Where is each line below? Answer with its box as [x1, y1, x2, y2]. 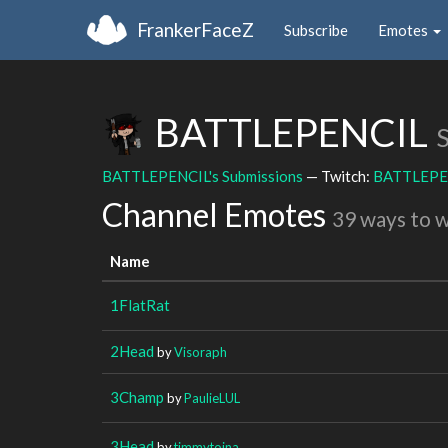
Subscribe [284, 20, 348, 39]
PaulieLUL [184, 389, 240, 406]
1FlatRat [110, 295, 170, 314]
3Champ [110, 387, 164, 406]
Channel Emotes [102, 195, 332, 234]
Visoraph [174, 343, 227, 360]
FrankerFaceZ [137, 17, 254, 41]
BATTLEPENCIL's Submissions [102, 166, 303, 185]
